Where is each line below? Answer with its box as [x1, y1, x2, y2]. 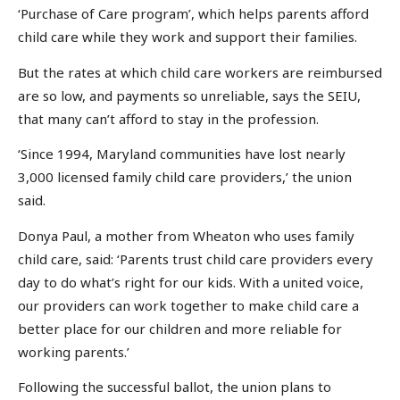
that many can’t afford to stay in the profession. [18, 109, 319, 128]
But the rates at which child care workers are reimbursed [18, 62, 382, 81]
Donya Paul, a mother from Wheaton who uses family [18, 226, 354, 245]
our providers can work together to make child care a [18, 296, 359, 314]
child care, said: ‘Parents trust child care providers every [18, 249, 373, 268]
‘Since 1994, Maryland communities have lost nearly [18, 145, 346, 163]
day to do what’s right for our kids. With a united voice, [18, 272, 363, 291]
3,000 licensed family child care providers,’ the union [18, 168, 352, 187]
